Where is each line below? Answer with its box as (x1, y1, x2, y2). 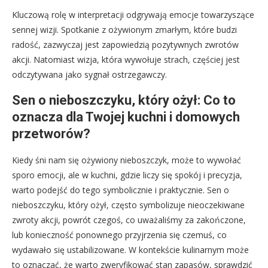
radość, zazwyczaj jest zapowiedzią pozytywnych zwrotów (12, 38, 239, 50)
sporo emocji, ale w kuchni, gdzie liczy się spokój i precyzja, (12, 169, 242, 181)
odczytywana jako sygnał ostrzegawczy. (12, 68, 167, 80)
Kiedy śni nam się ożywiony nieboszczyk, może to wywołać (12, 154, 241, 166)
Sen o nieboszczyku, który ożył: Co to (12, 92, 236, 108)
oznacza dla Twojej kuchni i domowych (12, 109, 240, 124)
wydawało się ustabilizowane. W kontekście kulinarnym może (12, 243, 249, 255)
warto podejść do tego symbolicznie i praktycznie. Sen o (12, 184, 229, 196)
